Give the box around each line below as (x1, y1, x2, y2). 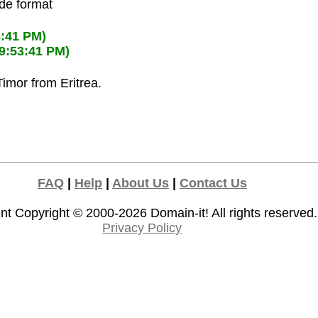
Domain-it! (150, 206, 209, 221)
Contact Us (179, 176, 247, 191)
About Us (111, 176, 169, 191)
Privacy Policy (102, 221, 182, 236)
